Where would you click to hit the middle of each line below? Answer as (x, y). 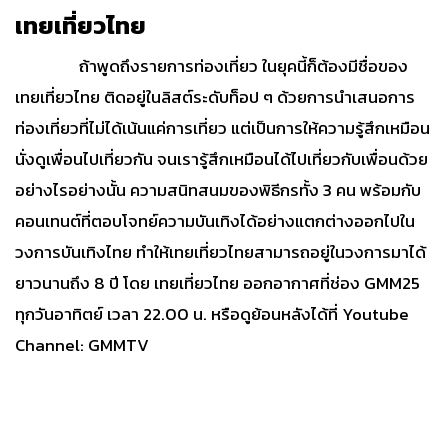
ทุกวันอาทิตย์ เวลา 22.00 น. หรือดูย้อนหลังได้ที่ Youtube (212, 314)
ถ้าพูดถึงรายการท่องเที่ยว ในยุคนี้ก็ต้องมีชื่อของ (211, 66)
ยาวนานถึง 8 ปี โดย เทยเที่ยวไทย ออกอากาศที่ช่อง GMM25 (217, 283)
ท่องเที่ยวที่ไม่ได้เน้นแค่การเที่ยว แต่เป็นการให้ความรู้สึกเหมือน (222, 128)
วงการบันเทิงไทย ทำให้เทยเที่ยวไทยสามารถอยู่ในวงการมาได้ (220, 252)
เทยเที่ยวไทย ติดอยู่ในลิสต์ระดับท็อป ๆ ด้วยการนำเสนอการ (215, 97)
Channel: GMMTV (82, 345)
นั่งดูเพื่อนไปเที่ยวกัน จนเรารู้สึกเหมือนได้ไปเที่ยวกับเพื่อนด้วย (221, 159)
